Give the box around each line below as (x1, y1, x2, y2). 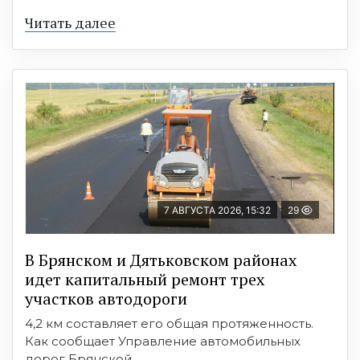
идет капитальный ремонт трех (25, 268, 264, 291)
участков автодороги (25, 288, 187, 310)
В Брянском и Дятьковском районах (25, 249, 297, 272)
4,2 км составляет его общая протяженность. (25, 316, 313, 332)
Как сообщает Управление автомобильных (25, 333, 301, 350)
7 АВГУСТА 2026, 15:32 (164, 204, 271, 217)
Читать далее (25, 13, 116, 33)
